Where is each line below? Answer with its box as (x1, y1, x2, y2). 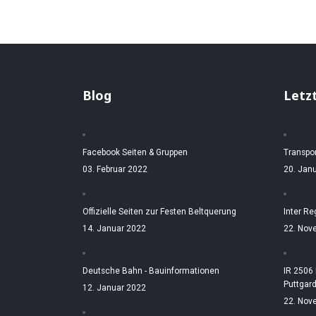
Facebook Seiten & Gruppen (83, 147, 188, 157)
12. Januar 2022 (83, 283, 146, 293)
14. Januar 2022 (83, 224, 146, 233)
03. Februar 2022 (83, 164, 147, 174)
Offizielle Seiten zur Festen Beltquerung (83, 207, 236, 217)
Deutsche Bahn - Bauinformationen (83, 266, 219, 276)
